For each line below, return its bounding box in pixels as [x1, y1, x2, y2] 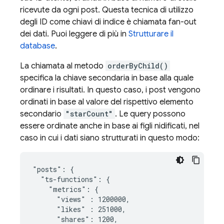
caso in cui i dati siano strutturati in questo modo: [20, 133, 199, 143]
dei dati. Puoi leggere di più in [20, 29, 128, 39]
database [20, 41, 55, 51]
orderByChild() [107, 61, 168, 70]
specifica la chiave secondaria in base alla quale [20, 73, 193, 83]
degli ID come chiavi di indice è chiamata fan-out [20, 17, 196, 27]
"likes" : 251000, [32, 204, 126, 214]
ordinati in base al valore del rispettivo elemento [20, 97, 193, 107]
